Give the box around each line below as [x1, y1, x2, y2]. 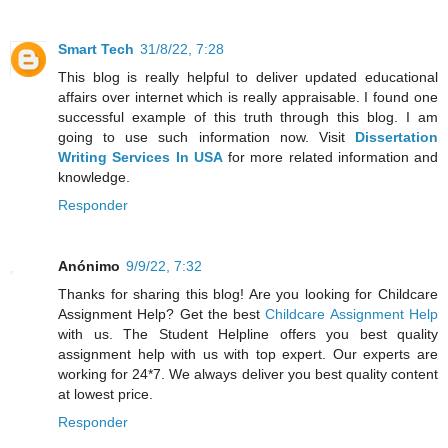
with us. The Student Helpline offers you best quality [58, 326, 438, 343]
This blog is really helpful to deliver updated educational [58, 68, 438, 85]
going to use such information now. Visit [58, 128, 355, 145]
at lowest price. [58, 386, 153, 403]
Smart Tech [58, 40, 134, 57]
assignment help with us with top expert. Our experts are [58, 346, 438, 363]
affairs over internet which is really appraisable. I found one [58, 88, 438, 105]
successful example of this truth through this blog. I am [58, 108, 438, 125]
